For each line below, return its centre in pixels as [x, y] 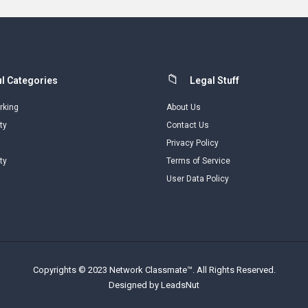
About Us [184, 107]
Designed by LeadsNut [154, 285]
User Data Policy [198, 179]
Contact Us [188, 125]
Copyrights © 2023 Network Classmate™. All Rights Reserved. [154, 270]
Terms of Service [198, 161]
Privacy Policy [192, 143]
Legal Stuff [214, 80]
